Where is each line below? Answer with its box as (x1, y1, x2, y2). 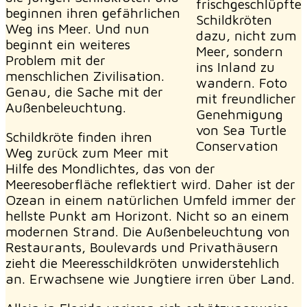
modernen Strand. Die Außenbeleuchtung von (5, 223, 290, 239)
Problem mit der (5, 51, 106, 68)
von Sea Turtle (196, 121, 286, 138)
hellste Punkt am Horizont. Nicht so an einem (5, 207, 289, 223)
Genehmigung (196, 106, 283, 122)
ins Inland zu (196, 58, 275, 75)
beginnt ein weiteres (5, 36, 130, 52)
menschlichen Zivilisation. (5, 67, 164, 84)
